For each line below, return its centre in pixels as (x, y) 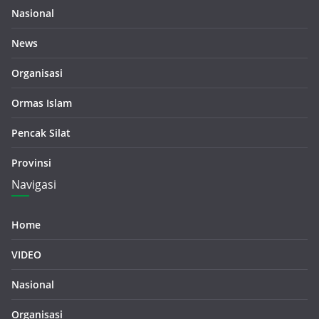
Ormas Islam (42, 103)
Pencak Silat (41, 133)
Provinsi (31, 163)
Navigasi (34, 184)
